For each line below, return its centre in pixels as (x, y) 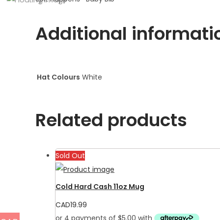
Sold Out (70, 155)
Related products (111, 120)
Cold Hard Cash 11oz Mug (100, 187)
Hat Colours (58, 77)
